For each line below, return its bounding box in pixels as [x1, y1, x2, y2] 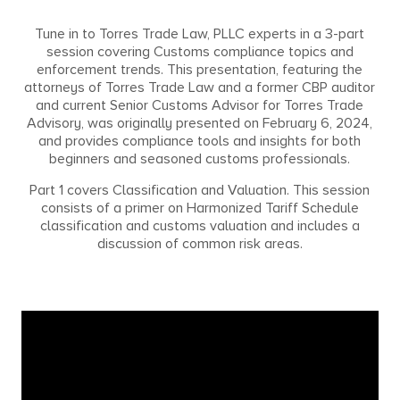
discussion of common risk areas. [96, 234, 303, 253]
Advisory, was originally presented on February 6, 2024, [27, 113, 373, 132]
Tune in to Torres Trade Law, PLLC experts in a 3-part [35, 24, 365, 43]
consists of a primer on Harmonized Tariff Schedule [40, 198, 359, 217]
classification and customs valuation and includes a [39, 216, 360, 235]
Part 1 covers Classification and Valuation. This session [29, 180, 371, 199]
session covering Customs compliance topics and [46, 42, 354, 61]
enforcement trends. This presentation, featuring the [37, 60, 363, 79]
